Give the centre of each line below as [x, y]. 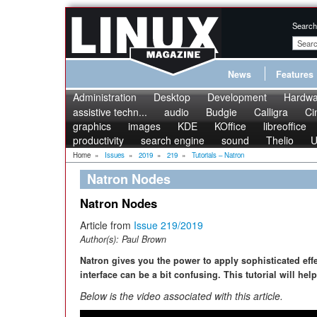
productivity [98, 140]
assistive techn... [110, 112]
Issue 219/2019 [168, 225]
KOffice [230, 126]
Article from [107, 225]
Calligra [271, 112]
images [144, 126]
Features [295, 74]
